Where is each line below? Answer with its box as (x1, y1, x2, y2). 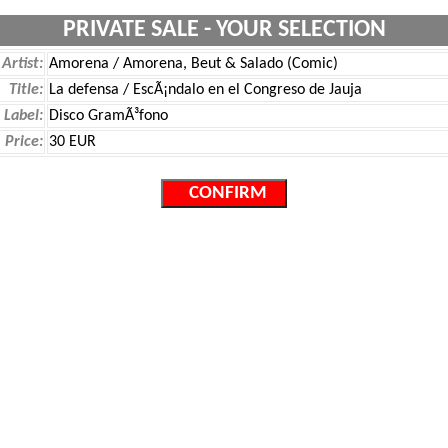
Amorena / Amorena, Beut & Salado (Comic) (49, 56, 338, 72)
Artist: (2, 56, 43, 72)
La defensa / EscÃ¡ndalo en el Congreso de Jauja (49, 82, 362, 98)
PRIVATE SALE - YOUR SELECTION (62, 18, 386, 42)
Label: (4, 108, 43, 124)
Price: (5, 134, 43, 150)
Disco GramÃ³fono (49, 108, 168, 124)
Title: (9, 82, 43, 98)
